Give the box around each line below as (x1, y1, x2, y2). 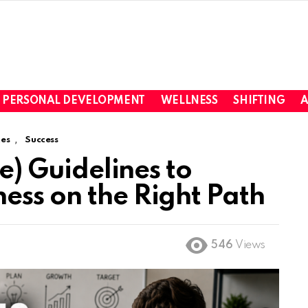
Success (25, 135, 58, 145)
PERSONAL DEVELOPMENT (2, 95, 145, 107)
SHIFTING (233, 95, 285, 107)
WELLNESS (160, 95, 218, 107)
